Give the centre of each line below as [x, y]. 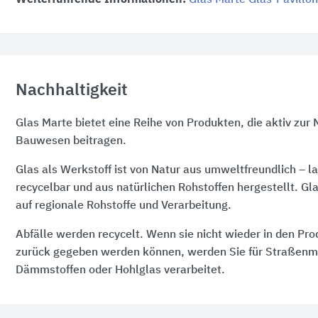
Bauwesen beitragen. [71, 141]
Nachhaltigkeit [71, 90]
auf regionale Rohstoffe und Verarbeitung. [123, 205]
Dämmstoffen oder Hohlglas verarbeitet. [120, 270]
